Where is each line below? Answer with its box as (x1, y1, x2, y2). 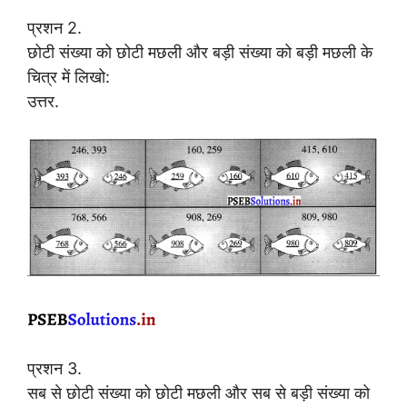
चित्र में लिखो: (27, 66, 110, 86)
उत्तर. (27, 91, 59, 111)
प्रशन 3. (27, 359, 82, 379)
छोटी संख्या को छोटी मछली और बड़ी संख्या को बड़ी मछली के (27, 42, 372, 62)
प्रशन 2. (27, 17, 82, 37)
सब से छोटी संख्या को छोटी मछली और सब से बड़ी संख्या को (27, 383, 370, 403)
